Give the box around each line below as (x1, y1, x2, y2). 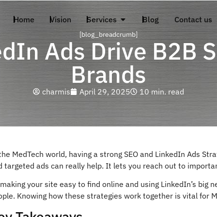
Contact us (174, 15, 212, 24)
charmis (42, 87, 70, 96)
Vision (49, 15, 71, 24)
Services (86, 15, 117, 24)
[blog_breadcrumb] (79, 30, 138, 39)
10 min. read (139, 87, 184, 96)
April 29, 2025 (79, 87, 130, 96)
